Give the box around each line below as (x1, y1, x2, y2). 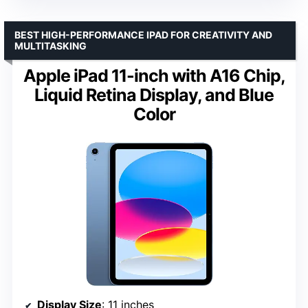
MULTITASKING (14, 39, 87, 52)
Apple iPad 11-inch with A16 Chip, (23, 65, 285, 86)
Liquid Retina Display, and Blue (34, 84, 274, 105)
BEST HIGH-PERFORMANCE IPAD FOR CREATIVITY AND (14, 28, 272, 41)
